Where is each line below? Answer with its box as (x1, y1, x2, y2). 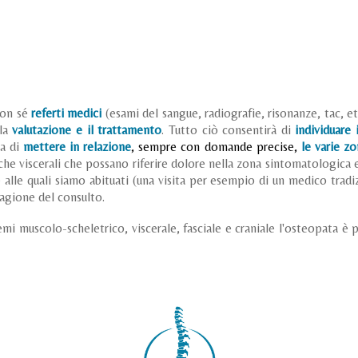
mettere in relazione (23, 139, 132, 154)
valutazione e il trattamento (12, 122, 162, 137)
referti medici (31, 105, 102, 121)
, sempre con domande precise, (131, 139, 297, 154)
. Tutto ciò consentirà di (161, 122, 296, 137)
